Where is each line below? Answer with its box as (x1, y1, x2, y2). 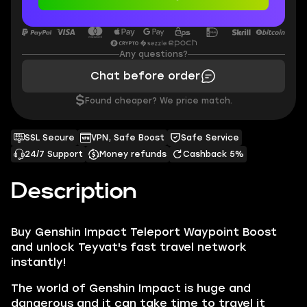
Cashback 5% (183, 149, 244, 159)
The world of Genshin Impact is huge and (11, 282, 251, 295)
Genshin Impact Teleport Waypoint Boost (35, 225, 277, 238)
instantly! (11, 256, 66, 269)
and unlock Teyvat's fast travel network (11, 241, 247, 254)
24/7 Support (25, 149, 83, 159)
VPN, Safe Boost (91, 133, 164, 143)
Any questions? (119, 49, 188, 59)
